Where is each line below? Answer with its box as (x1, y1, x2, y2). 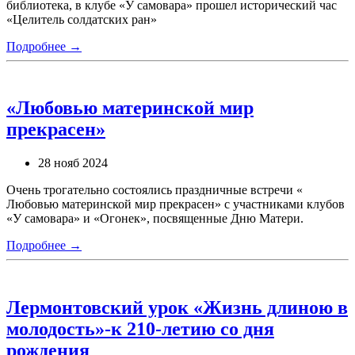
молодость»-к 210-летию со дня (6, 319, 274, 340)
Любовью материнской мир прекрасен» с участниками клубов (6, 197, 345, 212)
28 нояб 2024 (38, 156, 108, 170)
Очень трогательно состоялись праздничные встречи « (6, 183, 303, 197)
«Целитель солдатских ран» (6, 12, 157, 26)
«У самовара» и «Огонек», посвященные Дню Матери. (6, 212, 303, 226)
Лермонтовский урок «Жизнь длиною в (6, 297, 348, 319)
